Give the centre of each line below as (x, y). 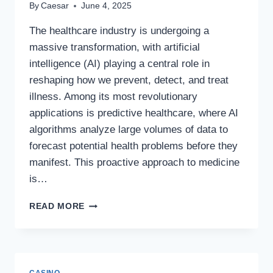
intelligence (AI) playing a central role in (119, 64)
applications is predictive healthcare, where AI (134, 113)
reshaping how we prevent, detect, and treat (129, 80)
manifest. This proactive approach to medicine (134, 163)
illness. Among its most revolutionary (113, 97)
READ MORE (57, 207)
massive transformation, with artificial (115, 48)
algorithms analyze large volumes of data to (129, 130)
